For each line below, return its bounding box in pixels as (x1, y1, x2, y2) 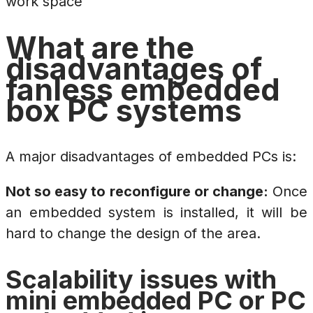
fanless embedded (6, 71, 280, 108)
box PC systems (6, 92, 242, 129)
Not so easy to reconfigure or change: (6, 182, 268, 200)
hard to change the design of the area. (6, 224, 261, 242)
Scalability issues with (6, 263, 277, 295)
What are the (6, 29, 194, 66)
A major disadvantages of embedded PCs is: (6, 147, 296, 165)
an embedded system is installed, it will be (6, 203, 307, 221)
